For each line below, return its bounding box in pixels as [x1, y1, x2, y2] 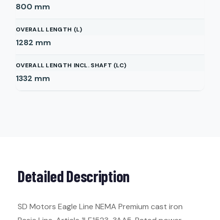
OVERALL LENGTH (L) [16, 26, 82, 33]
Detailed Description [18, 166, 130, 185]
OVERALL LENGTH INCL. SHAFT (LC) [16, 61, 127, 69]
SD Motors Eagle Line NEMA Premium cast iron [18, 201, 183, 212]
